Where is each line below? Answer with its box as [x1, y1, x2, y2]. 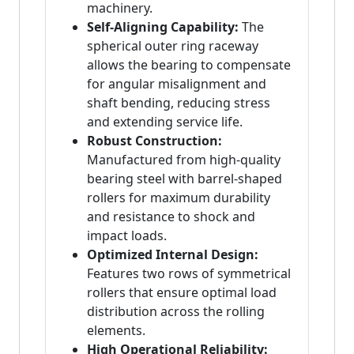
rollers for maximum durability [87, 189, 270, 207]
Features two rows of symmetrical [87, 265, 291, 283]
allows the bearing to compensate [87, 56, 291, 74]
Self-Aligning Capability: [87, 18, 239, 36]
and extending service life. [87, 113, 243, 131]
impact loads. [87, 227, 167, 245]
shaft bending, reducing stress [87, 94, 270, 112]
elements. [87, 322, 145, 340]
